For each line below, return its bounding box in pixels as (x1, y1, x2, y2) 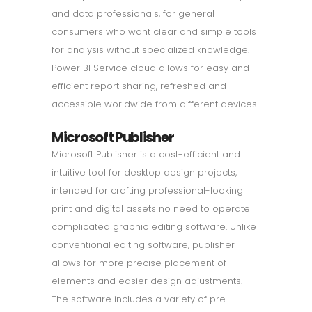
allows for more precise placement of (52, 256, 226, 270)
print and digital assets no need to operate (52, 201, 250, 215)
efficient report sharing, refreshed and (52, 79, 226, 93)
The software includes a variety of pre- (52, 292, 231, 306)
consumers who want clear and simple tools (52, 24, 256, 38)
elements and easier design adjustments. (52, 274, 242, 288)
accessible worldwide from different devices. (52, 97, 258, 111)
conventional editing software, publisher (52, 237, 235, 251)
